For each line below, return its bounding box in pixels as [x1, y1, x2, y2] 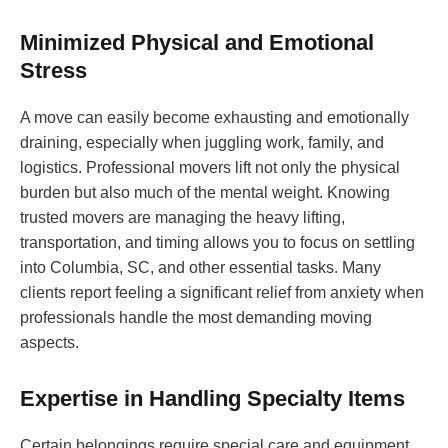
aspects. [20, 334, 79, 352]
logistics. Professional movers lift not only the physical [20, 159, 400, 177]
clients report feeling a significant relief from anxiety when [20, 284, 424, 302]
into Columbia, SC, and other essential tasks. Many [20, 259, 381, 277]
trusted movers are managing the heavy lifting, [20, 209, 345, 227]
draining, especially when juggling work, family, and [20, 134, 384, 152]
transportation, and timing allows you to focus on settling [20, 234, 415, 252]
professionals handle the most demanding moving [20, 309, 372, 327]
